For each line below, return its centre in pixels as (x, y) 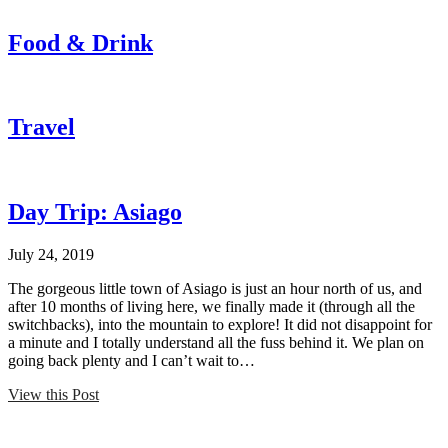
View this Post (53, 395)
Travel (41, 127)
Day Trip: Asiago (95, 212)
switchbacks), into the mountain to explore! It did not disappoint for (220, 325)
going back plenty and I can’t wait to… (131, 361)
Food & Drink (80, 42)
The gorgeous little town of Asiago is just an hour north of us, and (215, 289)
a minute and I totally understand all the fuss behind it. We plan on (216, 343)
